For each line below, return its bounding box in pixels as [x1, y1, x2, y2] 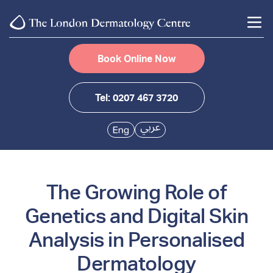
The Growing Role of [46, 180, 227, 205]
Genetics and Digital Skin [24, 204, 249, 229]
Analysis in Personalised [28, 227, 245, 252]
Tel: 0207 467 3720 [95, 91, 178, 104]
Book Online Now [97, 52, 175, 65]
